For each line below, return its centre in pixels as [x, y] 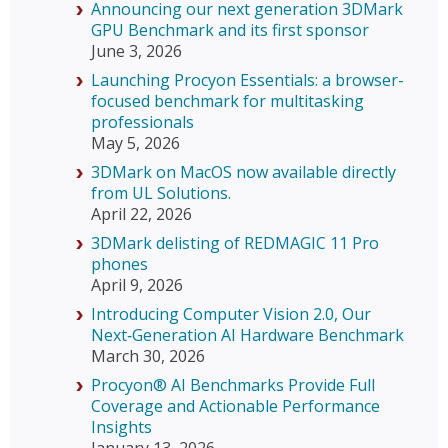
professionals [142, 121]
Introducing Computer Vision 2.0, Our [231, 313]
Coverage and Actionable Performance [235, 405]
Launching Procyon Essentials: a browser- [247, 79]
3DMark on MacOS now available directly [243, 171]
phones [119, 263]
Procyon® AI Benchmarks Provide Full [233, 384]
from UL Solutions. [161, 192]
